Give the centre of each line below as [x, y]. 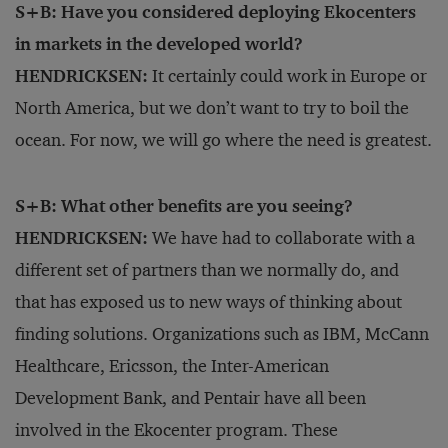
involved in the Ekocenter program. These [176, 430]
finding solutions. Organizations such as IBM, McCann [222, 334]
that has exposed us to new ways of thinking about [208, 302]
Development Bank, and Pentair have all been [190, 398]
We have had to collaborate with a [281, 238]
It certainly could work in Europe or [287, 76]
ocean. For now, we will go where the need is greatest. [223, 140]
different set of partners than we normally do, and [207, 270]
